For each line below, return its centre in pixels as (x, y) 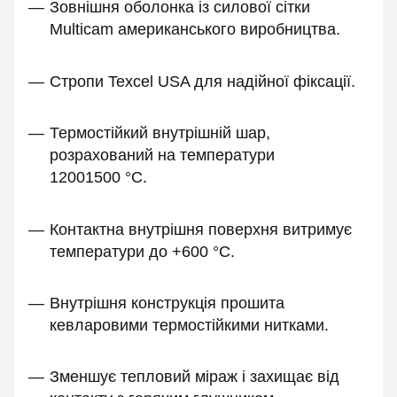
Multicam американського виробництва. (195, 30)
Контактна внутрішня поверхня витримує (201, 229)
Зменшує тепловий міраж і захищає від (195, 377)
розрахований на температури (162, 156)
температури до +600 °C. (142, 251)
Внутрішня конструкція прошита (167, 303)
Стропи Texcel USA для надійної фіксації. (202, 81)
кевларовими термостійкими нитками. (189, 325)
